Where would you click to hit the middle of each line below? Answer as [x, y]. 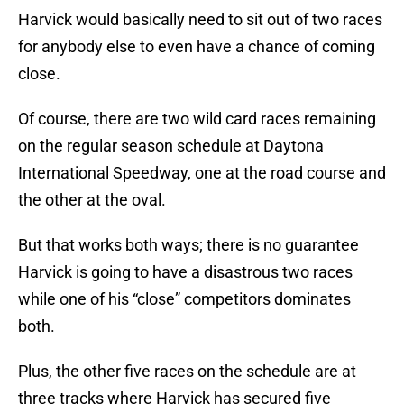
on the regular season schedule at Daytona [171, 146]
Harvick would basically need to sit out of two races [200, 20]
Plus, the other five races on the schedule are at [187, 372]
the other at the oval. [92, 200]
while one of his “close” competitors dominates [184, 299]
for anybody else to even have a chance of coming [197, 47]
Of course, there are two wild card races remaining [197, 119]
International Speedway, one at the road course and [202, 173]
